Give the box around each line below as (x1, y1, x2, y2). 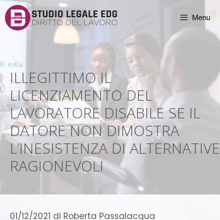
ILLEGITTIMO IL (10, 67, 111, 87)
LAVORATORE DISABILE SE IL (10, 103, 200, 123)
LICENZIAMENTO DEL (10, 85, 152, 105)
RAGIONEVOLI (10, 156, 104, 176)
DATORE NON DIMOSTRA (10, 120, 179, 140)
